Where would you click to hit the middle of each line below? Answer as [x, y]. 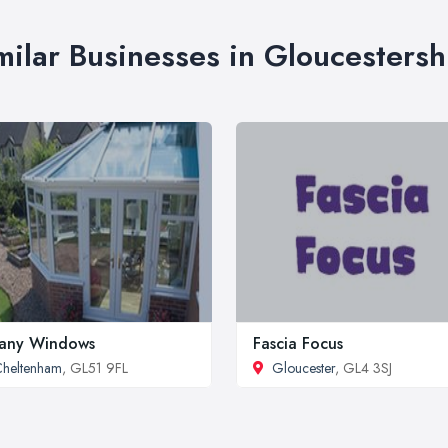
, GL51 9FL [95, 368]
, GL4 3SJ [363, 368]
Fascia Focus [298, 343]
